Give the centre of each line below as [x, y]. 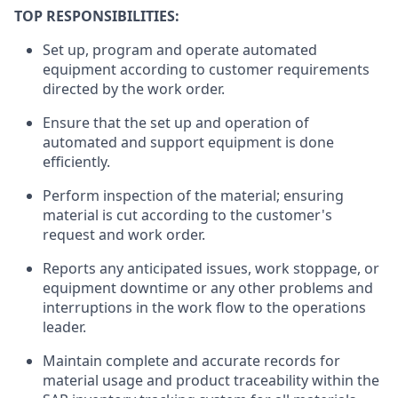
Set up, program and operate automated [180, 50]
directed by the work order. [134, 89]
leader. [64, 327]
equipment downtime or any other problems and [208, 288]
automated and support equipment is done [188, 143]
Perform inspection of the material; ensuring [193, 196]
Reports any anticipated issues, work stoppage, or [211, 269]
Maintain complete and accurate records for [191, 361]
